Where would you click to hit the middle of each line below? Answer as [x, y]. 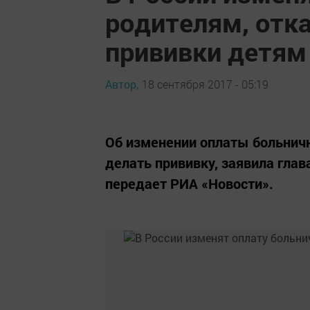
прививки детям [206, 51]
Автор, [122, 84]
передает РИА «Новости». [189, 183]
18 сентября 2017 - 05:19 [205, 84]
